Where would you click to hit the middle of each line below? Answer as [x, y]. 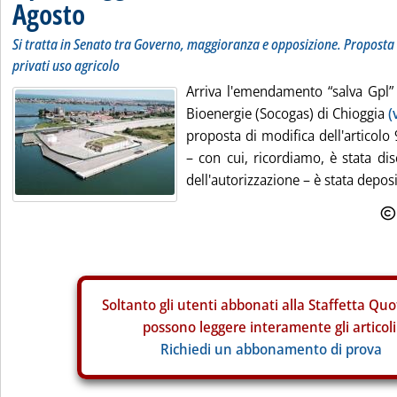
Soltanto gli [139, 305]
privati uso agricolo [66, 66]
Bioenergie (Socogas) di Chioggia [287, 113]
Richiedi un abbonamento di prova [271, 349]
